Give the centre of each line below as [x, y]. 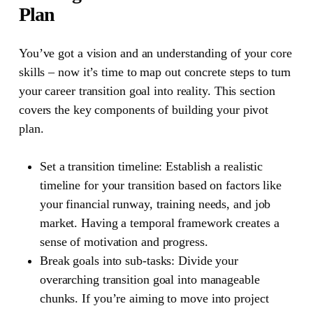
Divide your [207, 260]
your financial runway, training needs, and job [155, 204]
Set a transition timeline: [101, 166]
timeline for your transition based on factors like [160, 185]
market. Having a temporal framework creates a [159, 223]
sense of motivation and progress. [124, 241]
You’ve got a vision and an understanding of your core [155, 53]
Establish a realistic [213, 166]
